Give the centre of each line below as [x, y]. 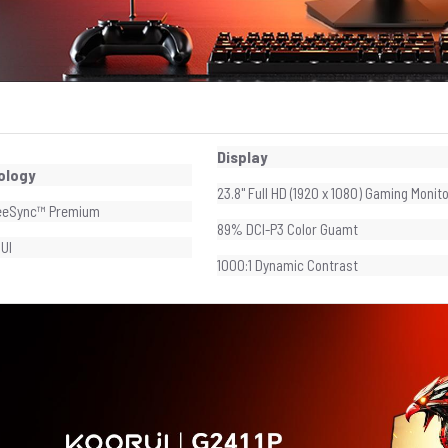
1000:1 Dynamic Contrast [287, 265]
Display [242, 157]
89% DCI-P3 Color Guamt [287, 229]
